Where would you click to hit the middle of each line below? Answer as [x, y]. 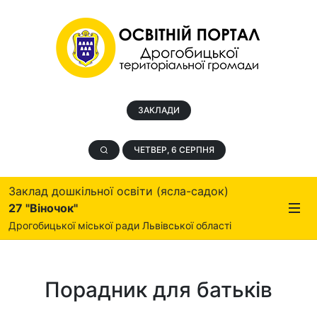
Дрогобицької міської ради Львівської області [120, 225]
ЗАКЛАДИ [158, 110]
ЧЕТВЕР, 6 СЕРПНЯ [174, 150]
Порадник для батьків [158, 289]
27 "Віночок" [43, 208]
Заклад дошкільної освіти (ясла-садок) [119, 191]
